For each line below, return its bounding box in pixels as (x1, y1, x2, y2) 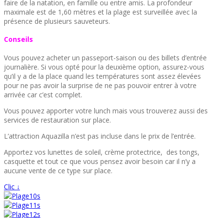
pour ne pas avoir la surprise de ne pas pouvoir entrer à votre (4, 81, 197, 91)
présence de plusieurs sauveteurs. (4, 16, 110, 26)
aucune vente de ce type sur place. (4, 166, 112, 176)
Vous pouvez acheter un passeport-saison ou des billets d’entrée (4, 53, 207, 63)
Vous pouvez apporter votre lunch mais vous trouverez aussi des (4, 106, 208, 116)
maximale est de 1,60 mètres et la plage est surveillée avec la (4, 7, 197, 17)
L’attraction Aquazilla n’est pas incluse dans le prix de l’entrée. (4, 131, 196, 141)
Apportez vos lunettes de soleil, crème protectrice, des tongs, (4, 147, 200, 157)
